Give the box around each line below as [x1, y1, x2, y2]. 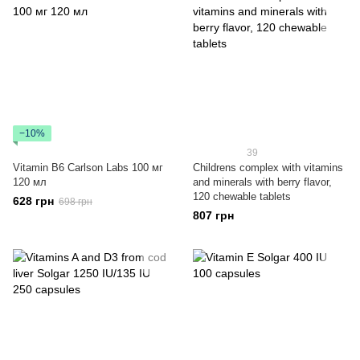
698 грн [59, 196, 92, 207]
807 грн [193, 209, 234, 222]
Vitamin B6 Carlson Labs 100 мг [13, 162, 163, 174]
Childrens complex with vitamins [193, 162, 343, 174]
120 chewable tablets [193, 190, 291, 202]
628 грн [13, 194, 54, 207]
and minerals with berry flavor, [193, 176, 332, 188]
